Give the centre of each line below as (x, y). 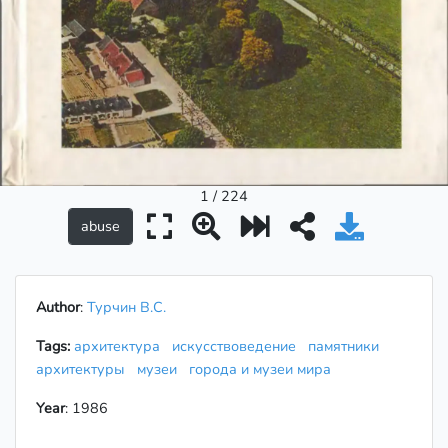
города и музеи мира (264, 369)
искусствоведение (238, 346)
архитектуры (84, 369)
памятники (343, 346)
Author (58, 307)
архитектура (121, 346)
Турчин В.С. (126, 307)
